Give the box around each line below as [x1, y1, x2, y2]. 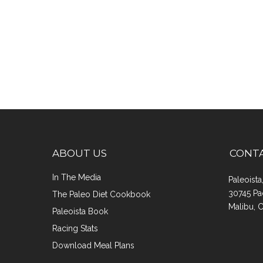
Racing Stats [52, 224, 98, 233]
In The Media [52, 173, 101, 182]
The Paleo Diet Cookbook [52, 190, 150, 199]
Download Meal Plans [52, 241, 134, 250]
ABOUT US [52, 147, 107, 159]
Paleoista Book [52, 207, 108, 216]
